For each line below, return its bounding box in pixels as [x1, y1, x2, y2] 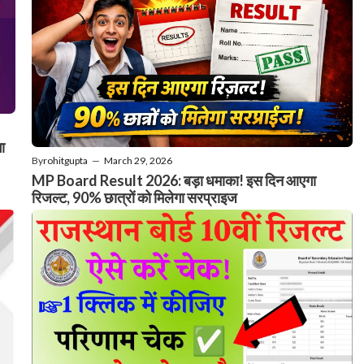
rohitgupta [43, 154, 88, 167]
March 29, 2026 [104, 154, 172, 167]
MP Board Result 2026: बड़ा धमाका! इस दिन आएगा [32, 171, 316, 189]
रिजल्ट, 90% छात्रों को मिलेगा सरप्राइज [32, 188, 237, 206]
